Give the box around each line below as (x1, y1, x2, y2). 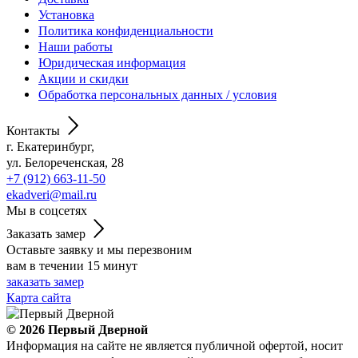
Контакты (6, 122, 60, 138)
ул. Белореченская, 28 (6, 154, 124, 170)
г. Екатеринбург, (6, 138, 94, 154)
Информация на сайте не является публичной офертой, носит (6, 337, 343, 353)
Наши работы (38, 38, 113, 54)
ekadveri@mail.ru (6, 186, 97, 202)
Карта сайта (6, 289, 71, 305)
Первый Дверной (48, 321, 148, 337)
